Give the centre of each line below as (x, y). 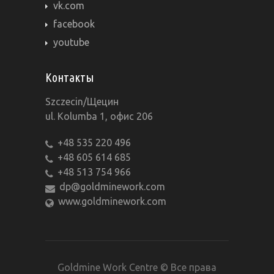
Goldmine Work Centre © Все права (137, 267)
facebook (74, 24)
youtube (71, 42)
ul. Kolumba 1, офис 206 (99, 116)
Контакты (70, 77)
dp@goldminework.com (112, 187)
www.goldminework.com (112, 201)
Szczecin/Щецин (82, 102)
